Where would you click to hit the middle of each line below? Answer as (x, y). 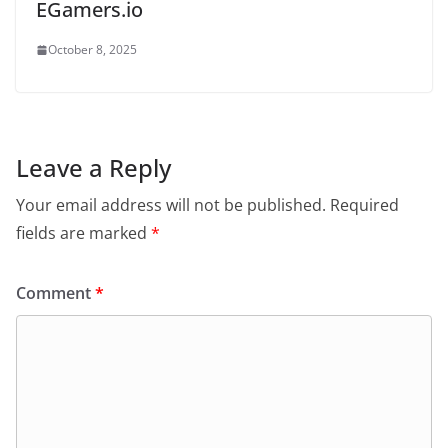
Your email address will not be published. (171, 205)
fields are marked (83, 233)
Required (364, 205)
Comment (55, 293)
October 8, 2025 (92, 49)
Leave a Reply (93, 167)
